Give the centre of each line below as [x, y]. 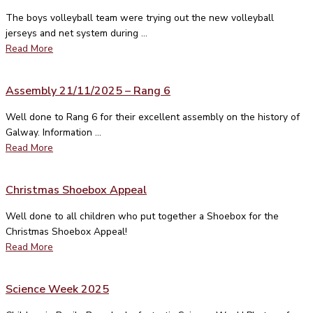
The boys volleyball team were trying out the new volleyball [140, 17]
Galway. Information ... [53, 132]
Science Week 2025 [57, 289]
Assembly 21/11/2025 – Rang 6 [88, 90]
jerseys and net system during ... [77, 33]
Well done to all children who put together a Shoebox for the [142, 216]
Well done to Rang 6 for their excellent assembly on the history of [153, 117]
